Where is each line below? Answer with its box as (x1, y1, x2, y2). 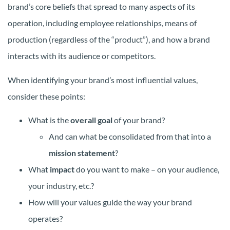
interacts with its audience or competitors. (8, 51, 156, 61)
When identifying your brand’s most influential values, (8, 74, 198, 85)
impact (50, 164, 74, 175)
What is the (28, 115, 70, 125)
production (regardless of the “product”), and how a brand (8, 34, 210, 45)
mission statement (49, 148, 115, 158)
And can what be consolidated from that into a (49, 131, 211, 142)
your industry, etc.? (28, 181, 94, 191)
